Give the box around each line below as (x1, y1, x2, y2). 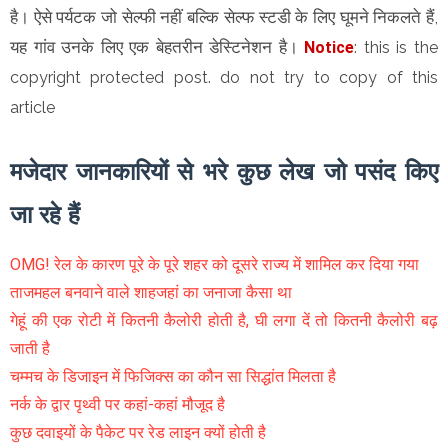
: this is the (354, 38, 439, 58)
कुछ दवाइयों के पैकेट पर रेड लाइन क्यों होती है (10, 423, 266, 443)
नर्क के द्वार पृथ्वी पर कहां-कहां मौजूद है (10, 395, 225, 415)
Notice (304, 38, 355, 58)
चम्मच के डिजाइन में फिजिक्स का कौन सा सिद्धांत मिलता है (10, 367, 336, 387)
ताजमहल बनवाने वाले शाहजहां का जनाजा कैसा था (10, 283, 292, 303)
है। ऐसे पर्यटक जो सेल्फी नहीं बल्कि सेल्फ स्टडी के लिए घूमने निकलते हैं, (10, 7, 438, 28)
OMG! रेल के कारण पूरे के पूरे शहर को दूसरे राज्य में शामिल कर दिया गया (10, 255, 419, 275)
